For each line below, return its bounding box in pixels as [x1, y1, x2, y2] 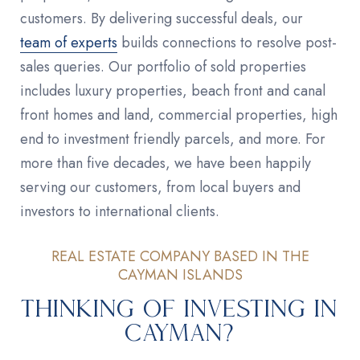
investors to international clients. [20, 200, 219, 222]
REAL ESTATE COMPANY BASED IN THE [51, 245, 309, 267]
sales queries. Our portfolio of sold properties [20, 55, 306, 77]
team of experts [20, 31, 117, 53]
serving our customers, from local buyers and [20, 176, 301, 198]
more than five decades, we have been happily [20, 152, 311, 174]
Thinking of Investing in [22, 295, 338, 321]
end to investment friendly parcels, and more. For [20, 128, 325, 149]
